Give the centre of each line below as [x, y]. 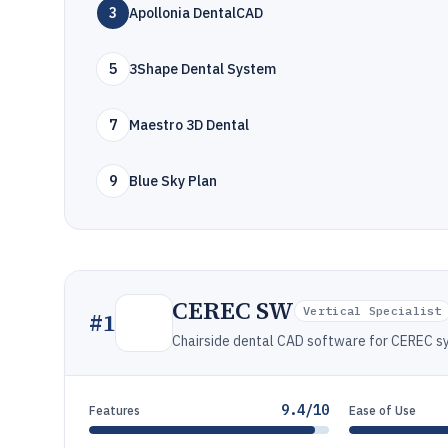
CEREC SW [233, 310]
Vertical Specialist [372, 310]
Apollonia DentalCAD [196, 13]
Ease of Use [383, 410]
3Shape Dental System [202, 69]
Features [114, 410]
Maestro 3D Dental [189, 125]
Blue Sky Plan [173, 181]
